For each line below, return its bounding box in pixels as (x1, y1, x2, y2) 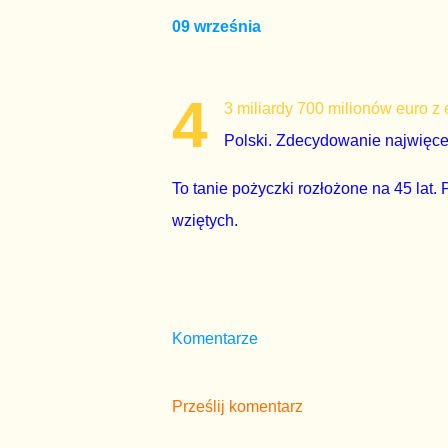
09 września (172, 18, 261, 35)
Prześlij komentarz (172, 398, 303, 415)
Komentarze (172, 330, 258, 347)
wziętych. (172, 212, 238, 229)
